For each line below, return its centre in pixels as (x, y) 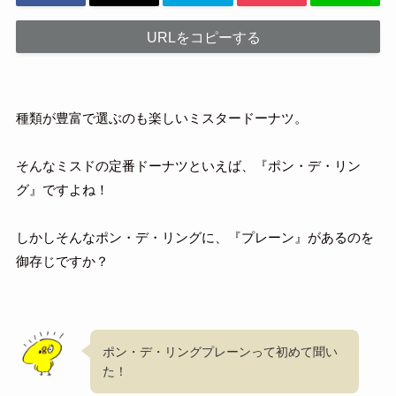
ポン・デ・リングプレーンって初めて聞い (221, 351)
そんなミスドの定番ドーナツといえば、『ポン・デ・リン (188, 165)
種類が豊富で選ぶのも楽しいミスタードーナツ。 (161, 118)
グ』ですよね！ (62, 189)
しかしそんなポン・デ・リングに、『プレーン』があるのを (194, 237)
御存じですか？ (62, 261)
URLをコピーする (203, 38)
